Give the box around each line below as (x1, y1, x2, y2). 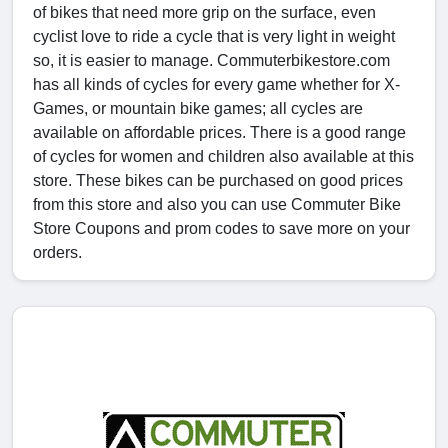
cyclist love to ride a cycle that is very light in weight (33, 28, 395, 46)
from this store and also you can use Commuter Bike (33, 196, 401, 214)
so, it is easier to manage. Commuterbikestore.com (33, 52, 390, 70)
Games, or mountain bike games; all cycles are (33, 100, 363, 118)
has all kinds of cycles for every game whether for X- (33, 76, 400, 94)
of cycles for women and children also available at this (33, 148, 414, 166)
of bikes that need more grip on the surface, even (33, 4, 376, 22)
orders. (33, 244, 82, 262)
